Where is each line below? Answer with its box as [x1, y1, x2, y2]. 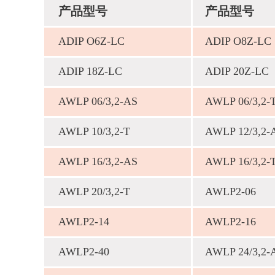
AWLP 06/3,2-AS [58, 95, 137, 107]
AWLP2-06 [205, 185, 256, 198]
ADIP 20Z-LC [205, 65, 269, 77]
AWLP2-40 [58, 246, 109, 258]
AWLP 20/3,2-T [58, 185, 130, 198]
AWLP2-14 [58, 215, 109, 228]
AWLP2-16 [205, 215, 256, 228]
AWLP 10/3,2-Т [58, 125, 130, 137]
